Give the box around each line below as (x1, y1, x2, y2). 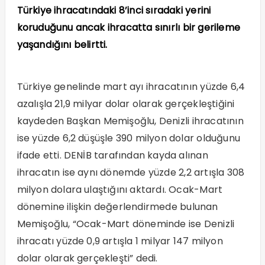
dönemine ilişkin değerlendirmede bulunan (17, 200, 218, 214)
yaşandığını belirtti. (17, 38, 108, 52)
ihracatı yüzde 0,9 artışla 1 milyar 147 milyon (17, 234, 223, 248)
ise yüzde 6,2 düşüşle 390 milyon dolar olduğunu (17, 131, 240, 146)
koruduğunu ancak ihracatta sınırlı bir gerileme (17, 21, 240, 35)
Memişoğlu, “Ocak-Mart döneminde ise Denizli (17, 217, 235, 231)
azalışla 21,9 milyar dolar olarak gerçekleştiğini (17, 97, 235, 111)
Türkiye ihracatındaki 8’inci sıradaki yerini (17, 4, 211, 18)
